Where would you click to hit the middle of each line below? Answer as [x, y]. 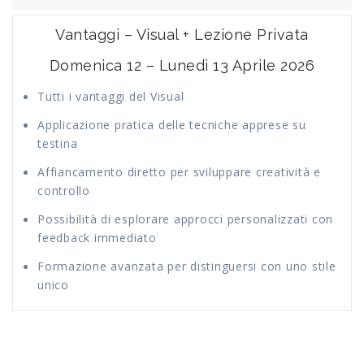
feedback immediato [97, 238]
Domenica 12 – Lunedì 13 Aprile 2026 [182, 66]
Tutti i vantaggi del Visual [111, 97]
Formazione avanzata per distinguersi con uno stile [187, 266]
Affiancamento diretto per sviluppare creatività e [179, 172]
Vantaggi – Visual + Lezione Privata [182, 35]
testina [58, 144]
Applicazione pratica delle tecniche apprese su [172, 125]
